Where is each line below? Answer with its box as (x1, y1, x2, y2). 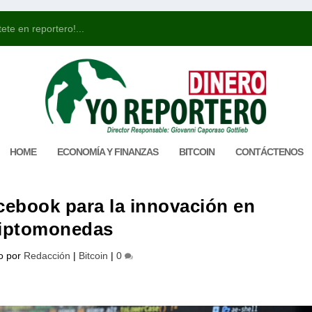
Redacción (23, 249, 70, 261)
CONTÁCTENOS (235, 146, 303, 157)
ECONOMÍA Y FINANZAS (56, 146, 158, 157)
